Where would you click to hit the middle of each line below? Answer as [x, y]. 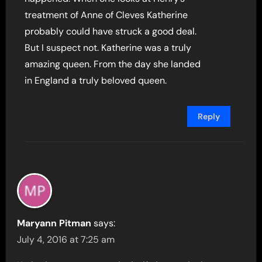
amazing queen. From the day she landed [113, 64]
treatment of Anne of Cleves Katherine [106, 15]
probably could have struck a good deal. [111, 31]
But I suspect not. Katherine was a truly [108, 47]
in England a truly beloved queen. [96, 80]
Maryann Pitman [54, 223]
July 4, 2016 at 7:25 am [66, 239]
